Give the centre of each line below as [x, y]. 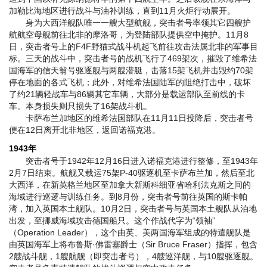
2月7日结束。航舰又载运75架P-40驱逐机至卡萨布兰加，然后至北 [132, 173]
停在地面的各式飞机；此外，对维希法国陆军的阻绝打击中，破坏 [130, 83]
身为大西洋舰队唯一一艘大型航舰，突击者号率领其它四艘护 [130, 23]
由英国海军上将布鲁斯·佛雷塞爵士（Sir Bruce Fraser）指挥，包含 [133, 245]
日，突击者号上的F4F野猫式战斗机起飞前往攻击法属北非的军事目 [133, 47]
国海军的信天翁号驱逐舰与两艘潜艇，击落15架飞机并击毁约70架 [131, 71]
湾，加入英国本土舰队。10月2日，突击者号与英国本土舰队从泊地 [133, 209]
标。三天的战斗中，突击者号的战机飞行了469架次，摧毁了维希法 [133, 59]
